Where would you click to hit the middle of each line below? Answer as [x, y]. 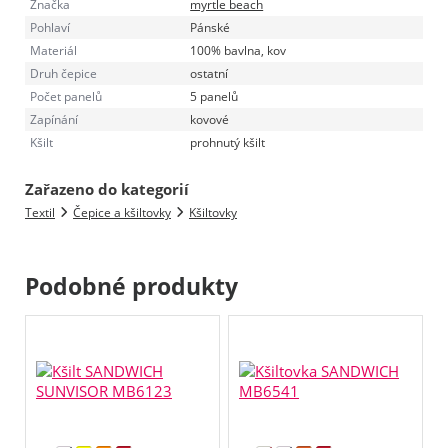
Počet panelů [66, 96]
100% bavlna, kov [238, 50]
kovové [210, 119]
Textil [40, 212]
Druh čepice [63, 73]
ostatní [209, 73]
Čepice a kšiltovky [122, 212]
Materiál [53, 50]
